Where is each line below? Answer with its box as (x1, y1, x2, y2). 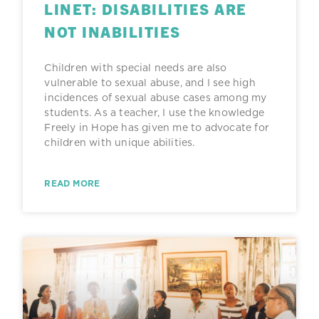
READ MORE (44, 177, 100, 190)
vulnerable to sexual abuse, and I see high (44, 75, 256, 90)
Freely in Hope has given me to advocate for (44, 120, 269, 135)
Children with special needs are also (44, 61, 227, 75)
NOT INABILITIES (44, 22, 181, 41)
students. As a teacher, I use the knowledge (44, 105, 264, 120)
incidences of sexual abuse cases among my (44, 90, 267, 105)
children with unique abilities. (44, 135, 195, 150)
